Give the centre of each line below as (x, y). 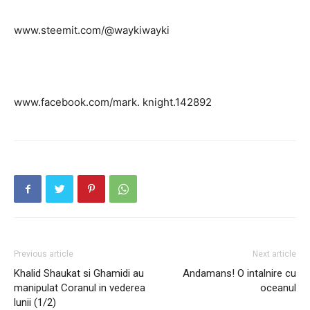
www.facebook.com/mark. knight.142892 (113, 102)
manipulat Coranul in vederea (80, 288)
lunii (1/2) (35, 302)
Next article (274, 254)
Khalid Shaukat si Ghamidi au (79, 273)
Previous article (44, 254)
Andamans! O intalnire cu (239, 273)
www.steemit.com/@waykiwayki (92, 30)
